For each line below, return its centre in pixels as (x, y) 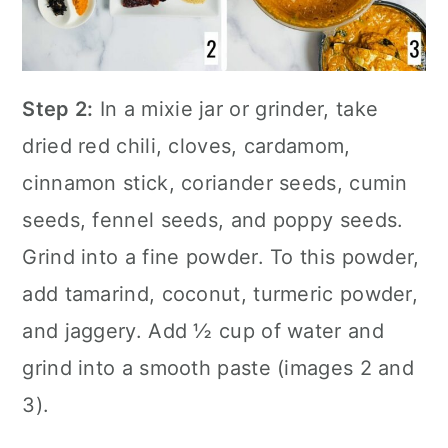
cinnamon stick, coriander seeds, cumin (215, 182)
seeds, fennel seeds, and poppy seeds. (213, 219)
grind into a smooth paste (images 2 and (218, 367)
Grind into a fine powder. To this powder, (221, 256)
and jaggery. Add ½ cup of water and (203, 330)
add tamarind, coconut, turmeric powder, (220, 293)
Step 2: (58, 108)
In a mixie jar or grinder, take (236, 108)
